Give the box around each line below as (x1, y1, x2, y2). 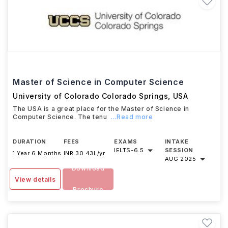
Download (71, 164, 105, 172)
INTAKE (164, 138, 189, 145)
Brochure (73, 186, 104, 193)
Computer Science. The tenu (13, 113, 107, 121)
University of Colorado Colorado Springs (13, 92, 168, 100)
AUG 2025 (164, 155, 196, 162)
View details (15, 176, 56, 183)
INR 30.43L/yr (63, 150, 105, 157)
